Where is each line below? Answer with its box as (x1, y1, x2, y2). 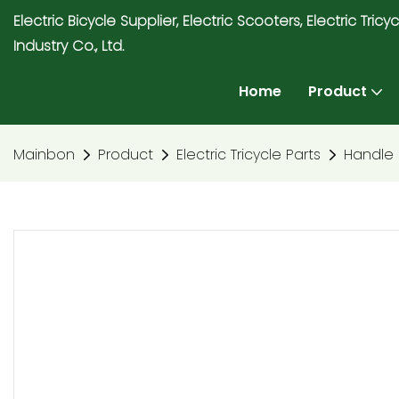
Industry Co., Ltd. (13, 36, 124, 56)
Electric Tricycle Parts (176, 144, 321, 165)
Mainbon (13, 144, 75, 165)
